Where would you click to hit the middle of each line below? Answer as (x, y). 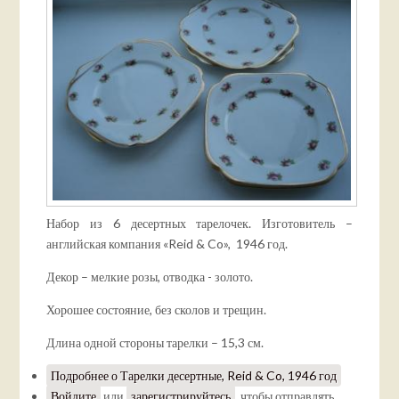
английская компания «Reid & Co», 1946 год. (167, 243)
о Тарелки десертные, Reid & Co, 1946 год (223, 375)
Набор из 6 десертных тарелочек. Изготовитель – (199, 223)
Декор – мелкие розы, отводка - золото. (150, 276)
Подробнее (80, 375)
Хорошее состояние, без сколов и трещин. (157, 309)
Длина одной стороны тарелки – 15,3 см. (155, 342)
